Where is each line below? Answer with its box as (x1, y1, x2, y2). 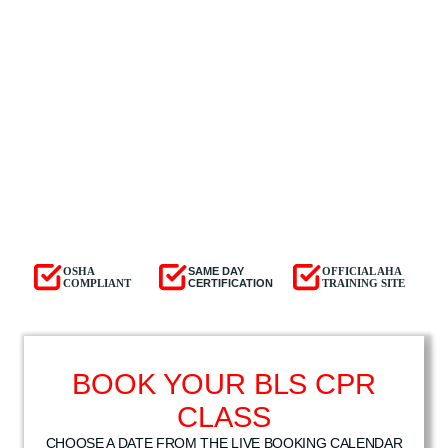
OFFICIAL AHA (321, 265, 401, 277)
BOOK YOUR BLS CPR (72, 368, 376, 400)
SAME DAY (188, 265, 245, 277)
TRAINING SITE (321, 277, 405, 289)
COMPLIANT (63, 277, 131, 289)
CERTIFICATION (188, 277, 274, 289)
